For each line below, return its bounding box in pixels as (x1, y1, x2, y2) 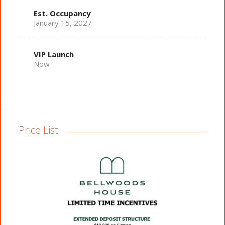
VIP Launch (33, 49, 74, 60)
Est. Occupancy (33, 8, 91, 19)
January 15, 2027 (33, 18, 92, 28)
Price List (18, 123, 58, 137)
